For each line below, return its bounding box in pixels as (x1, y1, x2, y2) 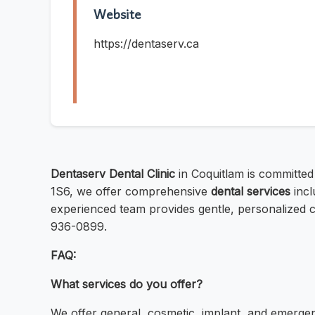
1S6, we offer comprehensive (51, 184, 211, 199)
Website (94, 4, 141, 25)
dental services (211, 184, 290, 199)
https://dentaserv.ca (94, 37, 199, 51)
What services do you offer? (51, 277, 202, 292)
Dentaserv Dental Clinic (51, 167, 175, 181)
